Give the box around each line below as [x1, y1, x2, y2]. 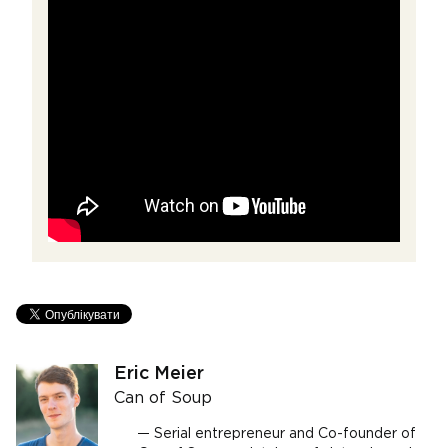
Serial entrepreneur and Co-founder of [154, 428, 416, 440]
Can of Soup [114, 391, 212, 406]
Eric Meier [114, 366, 204, 382]
